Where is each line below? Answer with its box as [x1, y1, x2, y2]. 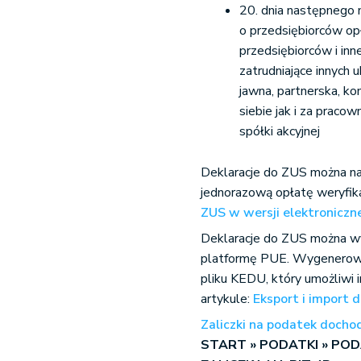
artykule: [201, 290, 254, 308]
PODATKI [259, 336, 322, 354]
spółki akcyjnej [239, 122, 321, 140]
